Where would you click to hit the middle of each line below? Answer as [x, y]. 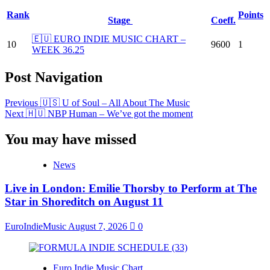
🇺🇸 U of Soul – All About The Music [114, 103]
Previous [21, 103]
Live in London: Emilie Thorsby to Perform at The [131, 188]
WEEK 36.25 [58, 50]
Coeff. [223, 20]
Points [251, 15]
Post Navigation [54, 77]
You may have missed [71, 139]
